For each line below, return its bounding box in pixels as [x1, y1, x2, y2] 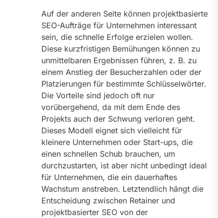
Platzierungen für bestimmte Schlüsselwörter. [41, 79, 206, 89]
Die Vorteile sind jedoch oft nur [41, 91, 155, 101]
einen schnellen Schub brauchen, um [41, 149, 175, 159]
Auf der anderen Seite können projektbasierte [41, 9, 208, 19]
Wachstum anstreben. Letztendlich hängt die [41, 184, 203, 194]
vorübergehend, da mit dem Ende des [41, 102, 180, 112]
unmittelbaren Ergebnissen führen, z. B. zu [41, 55, 197, 66]
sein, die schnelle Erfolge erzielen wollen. [41, 32, 193, 42]
